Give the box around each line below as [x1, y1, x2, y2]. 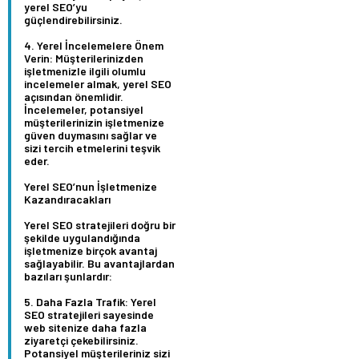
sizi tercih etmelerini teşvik [24, 141, 160, 155]
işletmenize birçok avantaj [24, 244, 157, 258]
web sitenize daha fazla [24, 321, 147, 335]
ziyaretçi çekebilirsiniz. [24, 333, 139, 348]
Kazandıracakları [24, 192, 111, 207]
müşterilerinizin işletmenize [24, 115, 164, 130]
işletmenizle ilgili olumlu [24, 64, 146, 79]
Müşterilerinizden [53, 51, 143, 66]
